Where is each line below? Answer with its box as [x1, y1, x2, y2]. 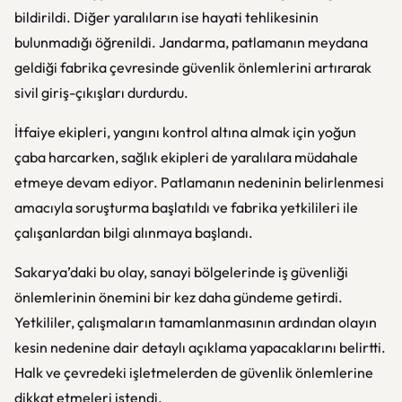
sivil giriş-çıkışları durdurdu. [14, 83, 188, 101]
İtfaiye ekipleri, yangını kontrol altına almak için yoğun [14, 123, 356, 141]
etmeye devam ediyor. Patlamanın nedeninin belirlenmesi [14, 173, 384, 191]
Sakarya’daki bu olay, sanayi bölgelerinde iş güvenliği [14, 263, 348, 281]
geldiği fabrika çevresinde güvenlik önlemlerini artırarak [14, 58, 371, 76]
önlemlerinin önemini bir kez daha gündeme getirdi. [14, 288, 343, 306]
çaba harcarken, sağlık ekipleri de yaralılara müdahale [14, 148, 358, 166]
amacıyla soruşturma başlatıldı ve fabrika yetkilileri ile [14, 198, 358, 216]
